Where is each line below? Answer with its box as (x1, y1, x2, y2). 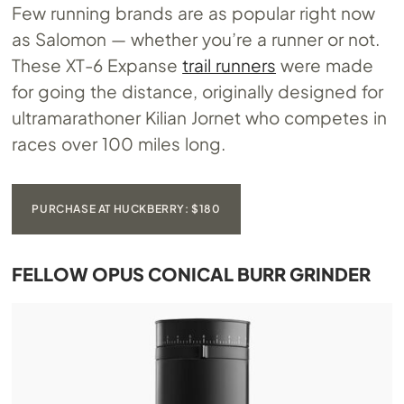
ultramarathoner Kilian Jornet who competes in (12, 106, 387, 128)
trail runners (182, 53, 277, 76)
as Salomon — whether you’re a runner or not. (12, 27, 380, 50)
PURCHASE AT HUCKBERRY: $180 (32, 201, 221, 216)
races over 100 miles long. (12, 132, 226, 154)
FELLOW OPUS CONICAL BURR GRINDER (12, 262, 372, 285)
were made (276, 53, 373, 76)
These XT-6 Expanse (12, 53, 183, 76)
